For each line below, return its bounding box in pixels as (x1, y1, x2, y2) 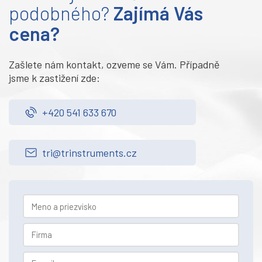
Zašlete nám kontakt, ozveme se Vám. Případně (9, 58, 220, 71)
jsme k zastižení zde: (9, 71, 100, 85)
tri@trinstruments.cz (42, 146, 137, 159)
